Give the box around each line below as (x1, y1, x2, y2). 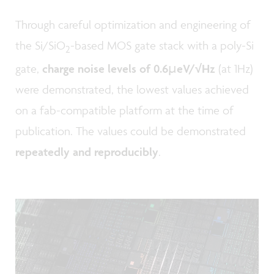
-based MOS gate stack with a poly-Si (70, 38, 254, 53)
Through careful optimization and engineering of (15, 17, 251, 32)
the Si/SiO (15, 38, 65, 53)
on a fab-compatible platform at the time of (15, 103, 234, 118)
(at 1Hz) (215, 61, 253, 76)
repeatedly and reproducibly (15, 144, 158, 160)
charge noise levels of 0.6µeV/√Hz (42, 61, 215, 76)
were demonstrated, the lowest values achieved (15, 82, 249, 97)
